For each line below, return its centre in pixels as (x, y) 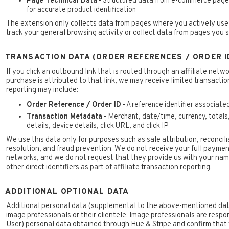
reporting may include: (42, 90)
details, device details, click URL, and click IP (97, 126)
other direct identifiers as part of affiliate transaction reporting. (109, 168)
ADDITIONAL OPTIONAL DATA (67, 192)
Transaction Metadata (64, 117)
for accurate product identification (81, 10)
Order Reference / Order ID (74, 105)
